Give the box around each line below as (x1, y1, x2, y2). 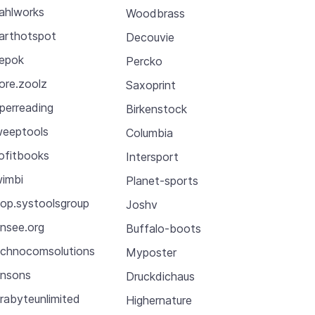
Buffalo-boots (125, 221, 201, 236)
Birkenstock (125, 101, 187, 116)
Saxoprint (125, 77, 176, 92)
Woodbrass (125, 6, 185, 20)
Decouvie (125, 30, 174, 44)
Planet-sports (125, 173, 198, 188)
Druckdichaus (125, 269, 195, 283)
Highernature (125, 292, 192, 307)
